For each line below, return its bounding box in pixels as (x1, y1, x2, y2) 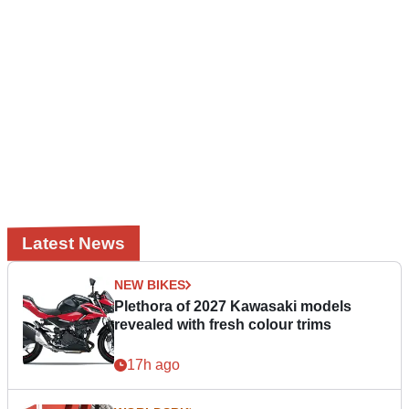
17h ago (127, 356, 180, 372)
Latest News (22, 233, 125, 253)
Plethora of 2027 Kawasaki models (114, 298, 351, 314)
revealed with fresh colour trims (114, 316, 331, 332)
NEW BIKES (114, 277, 185, 292)
